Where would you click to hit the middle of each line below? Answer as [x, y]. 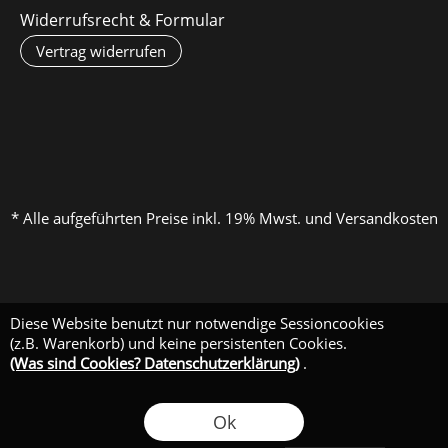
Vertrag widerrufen [101, 50]
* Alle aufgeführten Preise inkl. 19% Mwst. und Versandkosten [224, 218]
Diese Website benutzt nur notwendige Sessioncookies [197, 323]
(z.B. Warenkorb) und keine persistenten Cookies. [178, 343]
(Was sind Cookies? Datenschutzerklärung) [154, 363]
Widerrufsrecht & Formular [122, 19]
